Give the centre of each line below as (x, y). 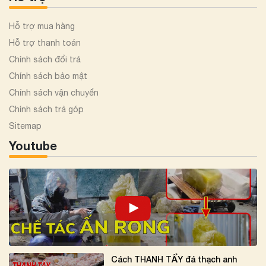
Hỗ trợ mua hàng (42, 26)
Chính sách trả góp (46, 109)
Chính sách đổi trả (45, 59)
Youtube (33, 145)
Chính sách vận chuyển (54, 92)
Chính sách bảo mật (48, 76)
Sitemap (25, 126)
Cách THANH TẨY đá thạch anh (174, 259)
